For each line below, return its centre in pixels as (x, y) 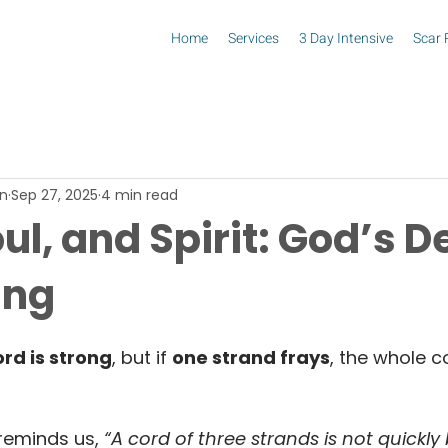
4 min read (139, 194)
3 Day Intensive (346, 38)
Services (253, 38)
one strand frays (251, 357)
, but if (142, 357)
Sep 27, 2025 (54, 194)
